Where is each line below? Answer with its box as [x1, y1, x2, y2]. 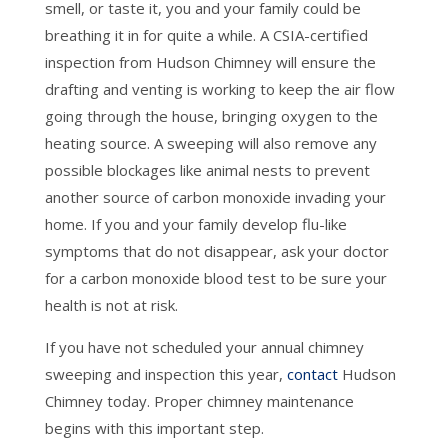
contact [286, 363, 338, 384]
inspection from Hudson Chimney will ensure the [44, 51, 376, 72]
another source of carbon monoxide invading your [44, 186, 386, 207]
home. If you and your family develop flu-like [44, 213, 347, 234]
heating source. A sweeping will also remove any [44, 132, 377, 153]
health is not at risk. [44, 294, 178, 315]
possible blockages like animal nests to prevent [44, 159, 370, 180]
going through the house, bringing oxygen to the [44, 105, 378, 126]
